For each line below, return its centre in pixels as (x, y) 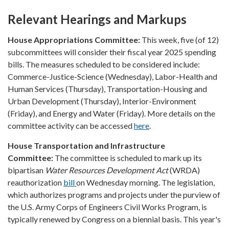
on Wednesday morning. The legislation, (145, 182)
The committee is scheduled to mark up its (128, 157)
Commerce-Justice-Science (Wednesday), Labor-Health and (112, 76)
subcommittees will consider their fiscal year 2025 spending (112, 52)
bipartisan (26, 170)
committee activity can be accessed (71, 125)
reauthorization (36, 182)
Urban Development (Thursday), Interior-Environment (102, 101)
